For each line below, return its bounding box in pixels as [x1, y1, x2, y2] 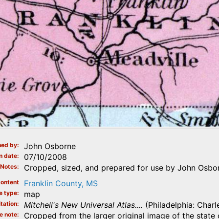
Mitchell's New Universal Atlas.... [23, 199, 145, 210]
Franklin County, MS [23, 178, 98, 188]
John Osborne [23, 141, 76, 151]
